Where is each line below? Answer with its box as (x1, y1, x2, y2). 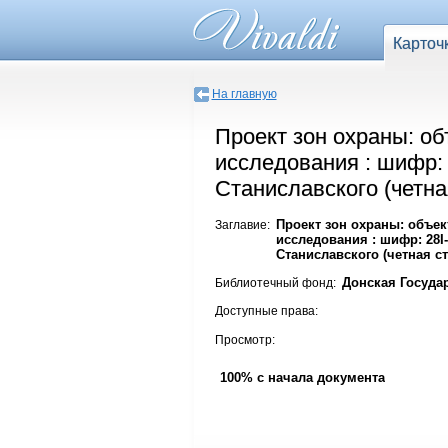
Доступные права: (214, 304, 318, 319)
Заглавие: (214, 217, 270, 232)
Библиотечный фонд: (214, 276, 336, 291)
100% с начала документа (219, 370, 385, 386)
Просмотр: (214, 332, 275, 347)
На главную (211, 87, 277, 101)
